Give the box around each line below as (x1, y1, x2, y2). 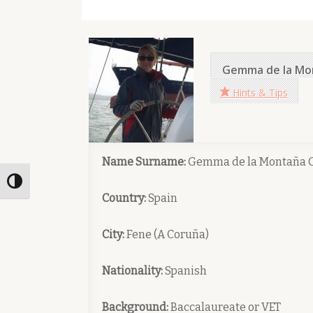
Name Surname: (102, 155, 186, 168)
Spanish (163, 264, 207, 277)
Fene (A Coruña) (124, 228, 209, 241)
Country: (102, 191, 146, 205)
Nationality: (102, 264, 163, 277)
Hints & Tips (233, 86, 288, 100)
